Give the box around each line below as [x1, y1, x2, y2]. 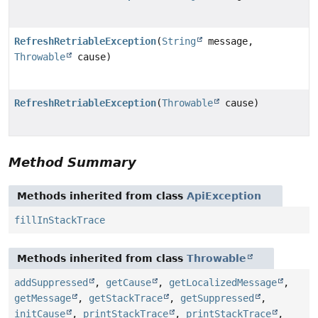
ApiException [187, 190, 261, 202]
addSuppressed [14, 277, 88, 289]
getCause [106, 277, 151, 289]
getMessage [14, 292, 71, 305]
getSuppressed [180, 292, 254, 305]
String [162, 35, 196, 48]
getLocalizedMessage [169, 277, 277, 289]
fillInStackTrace [14, 214, 105, 226]
